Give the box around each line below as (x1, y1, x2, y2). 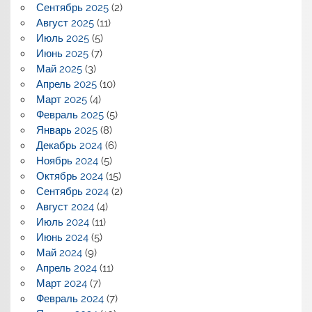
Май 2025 (36, 62, 82, 75)
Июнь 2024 (36, 231, 88, 244)
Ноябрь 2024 (36, 154, 98, 167)
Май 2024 (36, 246, 82, 259)
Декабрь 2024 (36, 139, 102, 152)
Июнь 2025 (36, 47, 88, 60)
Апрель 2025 (36, 77, 97, 91)
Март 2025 (36, 93, 87, 106)
